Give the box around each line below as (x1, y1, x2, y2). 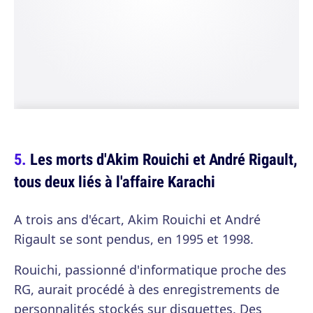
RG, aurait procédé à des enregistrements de (14, 281, 279, 298)
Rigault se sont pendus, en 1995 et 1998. (14, 231, 254, 248)
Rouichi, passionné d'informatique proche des (14, 261, 286, 279)
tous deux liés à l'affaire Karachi (14, 170, 215, 193)
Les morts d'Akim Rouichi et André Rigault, (30, 148, 298, 170)
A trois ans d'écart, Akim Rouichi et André (14, 211, 261, 228)
